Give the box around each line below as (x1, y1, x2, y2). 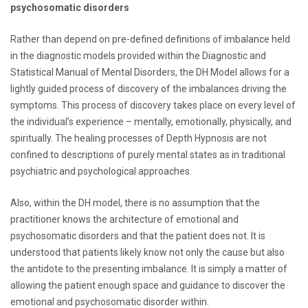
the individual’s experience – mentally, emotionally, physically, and (10, 115, 291, 127)
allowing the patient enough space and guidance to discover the (10, 279, 285, 291)
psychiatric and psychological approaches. (10, 165, 192, 177)
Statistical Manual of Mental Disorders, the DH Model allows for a (10, 66, 289, 78)
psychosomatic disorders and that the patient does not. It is (10, 230, 265, 241)
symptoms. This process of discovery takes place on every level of (10, 99, 296, 111)
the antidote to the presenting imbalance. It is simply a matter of (10, 263, 287, 274)
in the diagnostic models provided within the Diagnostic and (10, 49, 266, 61)
